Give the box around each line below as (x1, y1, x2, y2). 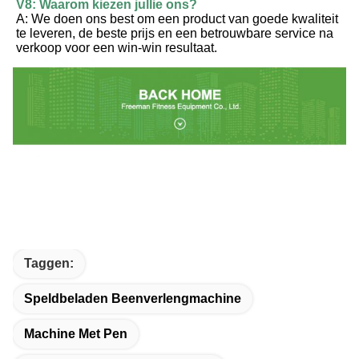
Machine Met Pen (24, 327, 127, 341)
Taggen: (24, 256, 74, 271)
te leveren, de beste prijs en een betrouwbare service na (16, 26, 333, 41)
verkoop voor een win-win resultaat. (16, 41, 217, 55)
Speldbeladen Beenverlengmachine (24, 292, 241, 306)
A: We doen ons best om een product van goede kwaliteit (16, 12, 338, 26)
